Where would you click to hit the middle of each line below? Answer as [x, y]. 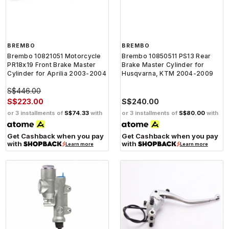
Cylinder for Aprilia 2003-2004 [57, 74]
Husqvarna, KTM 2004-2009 [168, 74]
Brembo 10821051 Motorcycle [54, 56]
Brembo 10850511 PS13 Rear [166, 56]
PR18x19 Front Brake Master [52, 65]
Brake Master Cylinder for [163, 65]
